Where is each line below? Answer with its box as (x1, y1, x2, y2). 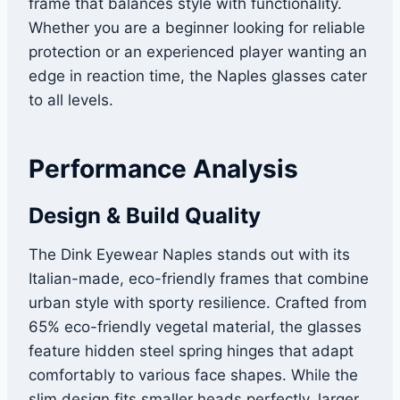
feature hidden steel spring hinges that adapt (29, 342, 354, 361)
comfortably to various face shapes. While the (29, 366, 358, 385)
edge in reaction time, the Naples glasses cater (29, 67, 367, 86)
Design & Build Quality (29, 203, 261, 229)
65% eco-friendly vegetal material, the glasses (29, 318, 362, 337)
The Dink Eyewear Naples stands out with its (29, 246, 350, 264)
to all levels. (29, 91, 113, 110)
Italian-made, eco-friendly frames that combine (29, 270, 369, 288)
